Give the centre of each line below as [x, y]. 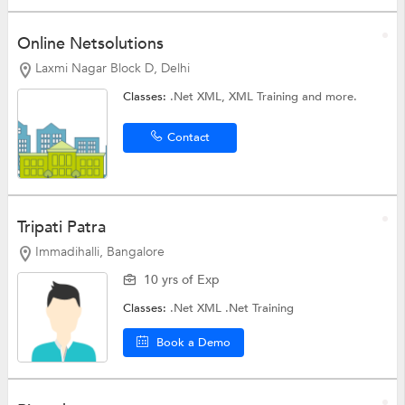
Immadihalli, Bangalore [99, 252]
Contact [188, 138]
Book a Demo [194, 342]
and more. [330, 97]
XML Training [266, 97]
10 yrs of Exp [182, 279]
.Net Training [260, 308]
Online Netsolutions [90, 44]
